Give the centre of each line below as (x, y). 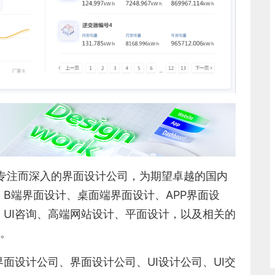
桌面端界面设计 (116, 195)
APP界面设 (193, 195)
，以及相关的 (203, 214)
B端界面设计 (35, 195)
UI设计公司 (175, 261)
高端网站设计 (81, 214)
